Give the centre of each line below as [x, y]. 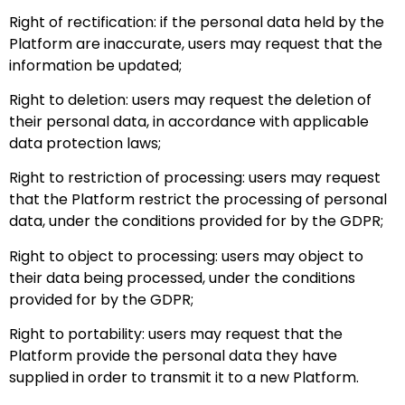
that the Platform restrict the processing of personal [198, 200]
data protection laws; [85, 143]
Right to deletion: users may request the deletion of [190, 99]
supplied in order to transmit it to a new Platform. [184, 378]
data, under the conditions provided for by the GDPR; [196, 221]
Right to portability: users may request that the [176, 334]
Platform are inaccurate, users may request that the [196, 43]
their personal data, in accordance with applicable [189, 121]
